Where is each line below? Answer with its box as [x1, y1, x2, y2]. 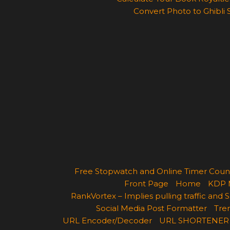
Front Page [124, 179, 168, 188]
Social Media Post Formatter [95, 203, 207, 213]
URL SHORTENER [159, 216, 229, 225]
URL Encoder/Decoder [63, 216, 152, 225]
